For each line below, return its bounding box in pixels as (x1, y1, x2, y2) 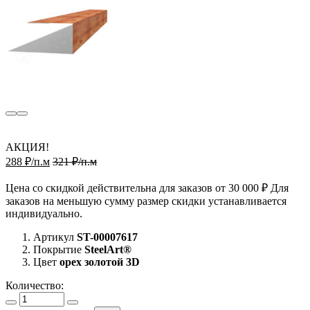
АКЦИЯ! (6, 140, 49, 153)
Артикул (33, 230, 74, 243)
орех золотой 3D (60, 255, 140, 268)
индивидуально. (6, 207, 82, 219)
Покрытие (33, 243, 82, 255)
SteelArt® (84, 243, 131, 255)
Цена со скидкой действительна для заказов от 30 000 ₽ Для (6, 181, 289, 194)
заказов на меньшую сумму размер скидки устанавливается (6, 194, 286, 207)
